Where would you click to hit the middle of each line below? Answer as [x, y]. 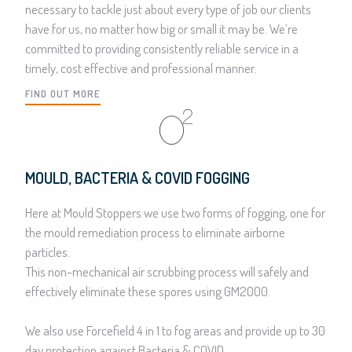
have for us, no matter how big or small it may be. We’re [162, 28]
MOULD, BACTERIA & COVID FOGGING [138, 177]
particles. [50, 251]
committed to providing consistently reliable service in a [162, 48]
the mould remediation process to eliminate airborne [156, 232]
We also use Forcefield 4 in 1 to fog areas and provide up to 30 [176, 330]
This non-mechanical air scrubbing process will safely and [167, 271]
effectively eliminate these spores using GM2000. [148, 291]
